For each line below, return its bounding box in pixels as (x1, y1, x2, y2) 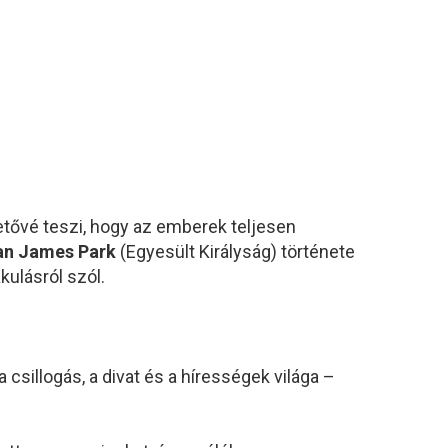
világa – (274, 365, 335, 387)
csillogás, (11, 365, 89, 387)
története (281, 240, 355, 262)
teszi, (43, 215, 90, 237)
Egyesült (126, 240, 199, 262)
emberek (156, 215, 231, 237)
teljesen (231, 215, 296, 237)
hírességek (181, 365, 274, 387)
